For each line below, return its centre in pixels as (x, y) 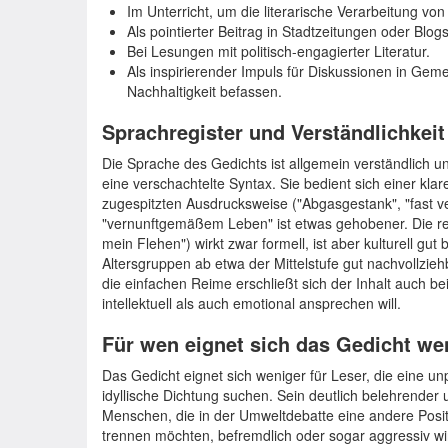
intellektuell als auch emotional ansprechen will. (251, 303)
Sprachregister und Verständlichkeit (273, 131)
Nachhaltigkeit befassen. (204, 91)
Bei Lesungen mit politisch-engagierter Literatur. (278, 51)
